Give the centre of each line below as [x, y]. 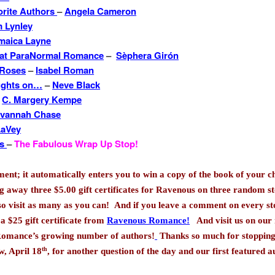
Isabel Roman [65, 70]
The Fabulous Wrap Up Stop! [76, 144]
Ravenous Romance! [149, 220]
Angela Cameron [101, 11]
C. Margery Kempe [42, 100]
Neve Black [76, 85]
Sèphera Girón [148, 56]
